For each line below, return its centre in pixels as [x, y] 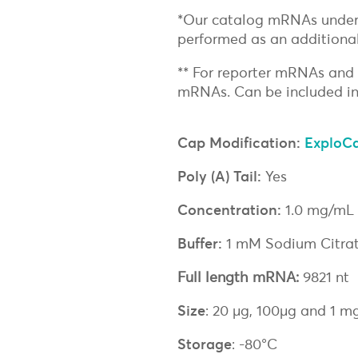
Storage [205, 344]
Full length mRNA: [240, 276]
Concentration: [229, 209]
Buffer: [200, 243]
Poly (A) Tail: [219, 176]
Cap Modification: [239, 142]
